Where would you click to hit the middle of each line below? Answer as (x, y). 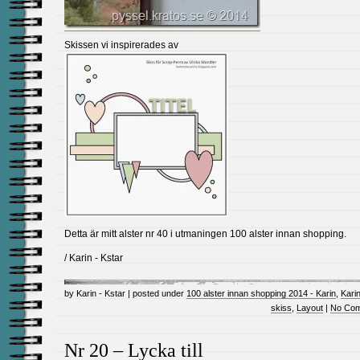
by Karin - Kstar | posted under (125, 293)
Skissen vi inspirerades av (121, 45)
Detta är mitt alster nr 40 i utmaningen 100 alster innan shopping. (205, 234)
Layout (310, 308)
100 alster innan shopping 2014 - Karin (261, 293)
